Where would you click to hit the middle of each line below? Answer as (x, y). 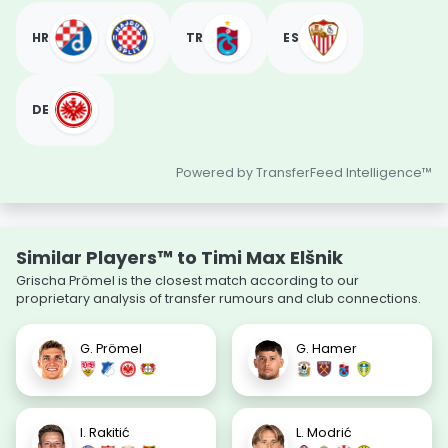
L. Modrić (324, 433)
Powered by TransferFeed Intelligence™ (304, 172)
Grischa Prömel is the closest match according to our (187, 280)
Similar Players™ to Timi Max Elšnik (179, 257)
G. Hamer (326, 349)
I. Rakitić (105, 433)
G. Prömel (111, 349)
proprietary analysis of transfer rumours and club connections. (218, 298)
